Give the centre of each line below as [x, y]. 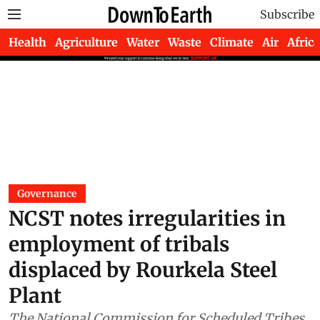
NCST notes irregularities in [147, 219]
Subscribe [287, 14]
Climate [232, 42]
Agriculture [86, 42]
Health [27, 42]
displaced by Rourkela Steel [143, 270]
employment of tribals [119, 244]
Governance [47, 194]
